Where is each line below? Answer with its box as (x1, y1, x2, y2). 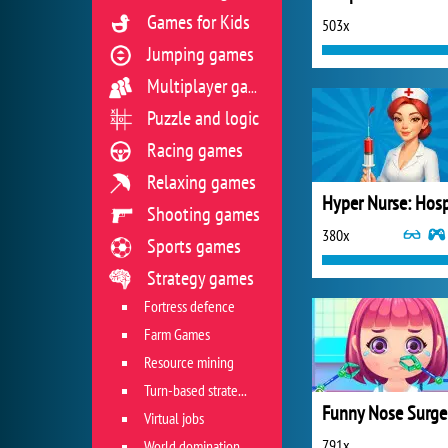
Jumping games (147, 41, 254, 67)
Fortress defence (144, 296, 235, 316)
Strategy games (147, 265, 254, 291)
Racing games (147, 137, 243, 163)
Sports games (147, 233, 241, 259)
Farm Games (144, 324, 210, 344)
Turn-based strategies (144, 380, 238, 400)
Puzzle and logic (147, 105, 259, 131)
